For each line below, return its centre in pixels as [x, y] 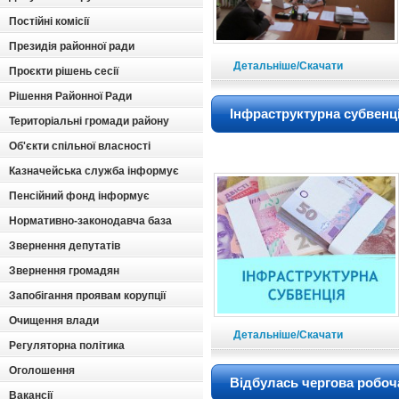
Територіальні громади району [89, 121]
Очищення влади [54, 321]
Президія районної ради [72, 46]
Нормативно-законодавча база [90, 221]
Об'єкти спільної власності [80, 146]
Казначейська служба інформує [94, 171]
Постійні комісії [49, 21]
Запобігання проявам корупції [87, 296]
